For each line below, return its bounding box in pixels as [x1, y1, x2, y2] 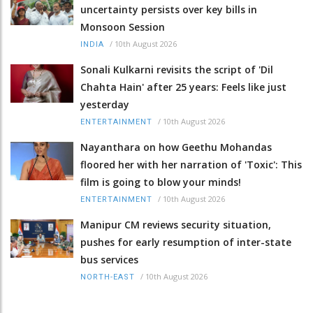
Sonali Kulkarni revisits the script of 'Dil [80, 62, 273, 76]
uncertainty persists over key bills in [80, 2, 257, 16]
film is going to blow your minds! [80, 175, 241, 189]
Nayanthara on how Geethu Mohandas [80, 140, 272, 154]
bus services [80, 252, 138, 266]
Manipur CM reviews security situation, [80, 217, 271, 231]
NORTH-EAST [80, 272, 135, 282]
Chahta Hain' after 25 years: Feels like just [80, 80, 286, 94]
